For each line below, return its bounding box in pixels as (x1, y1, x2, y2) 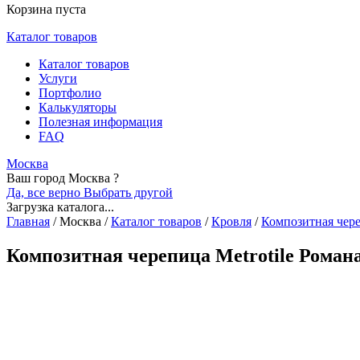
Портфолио (39, 86, 101, 100)
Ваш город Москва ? (6, 171, 119, 185)
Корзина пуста (6, 2, 86, 16)
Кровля (211, 215, 252, 228)
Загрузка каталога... (6, 200, 114, 214)
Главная (6, 215, 50, 228)
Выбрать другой (84, 186, 173, 199)
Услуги (39, 72, 77, 85)
